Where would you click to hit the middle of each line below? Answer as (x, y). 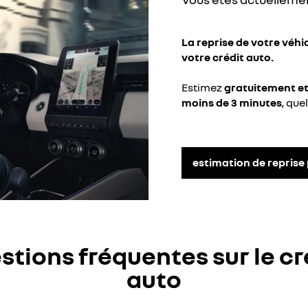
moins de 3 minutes (232, 102)
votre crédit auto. (228, 57)
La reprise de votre (231, 42)
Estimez (203, 87)
